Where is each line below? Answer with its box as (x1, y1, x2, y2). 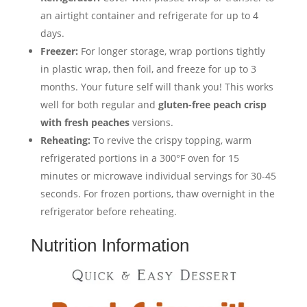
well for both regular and (40, 98, 158, 112)
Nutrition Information (30, 235, 189, 256)
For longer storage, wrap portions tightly (77, 45, 265, 58)
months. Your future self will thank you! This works (40, 80, 273, 94)
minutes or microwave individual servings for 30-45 (40, 169, 276, 183)
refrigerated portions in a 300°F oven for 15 (40, 151, 239, 165)
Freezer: (40, 45, 78, 58)
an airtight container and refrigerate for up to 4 (40, 9, 258, 23)
